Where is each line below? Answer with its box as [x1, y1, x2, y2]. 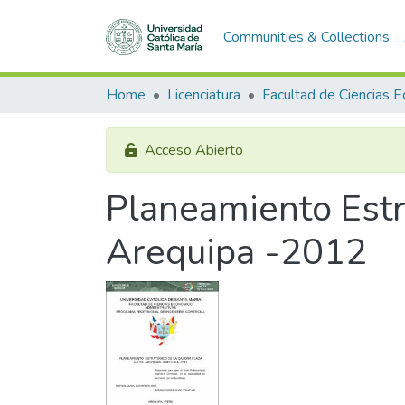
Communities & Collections [222, 26, 390, 47]
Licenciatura [167, 85, 240, 105]
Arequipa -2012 [106, 228, 367, 277]
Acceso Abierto [145, 140, 243, 160]
